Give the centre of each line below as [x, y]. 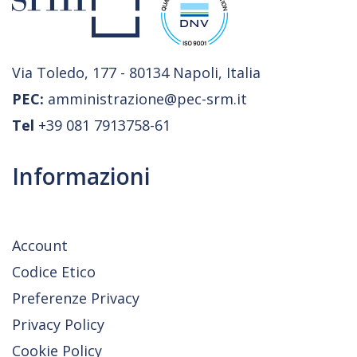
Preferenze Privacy [76, 298]
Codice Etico [54, 271]
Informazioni [81, 176]
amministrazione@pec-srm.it [145, 98]
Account [40, 245]
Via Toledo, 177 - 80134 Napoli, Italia [136, 72]
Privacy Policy [58, 324]
